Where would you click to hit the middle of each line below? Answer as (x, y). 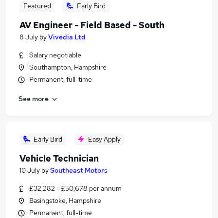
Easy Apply (104, 139)
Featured (37, 6)
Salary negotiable (55, 55)
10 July (30, 170)
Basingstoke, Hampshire (65, 200)
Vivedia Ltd (67, 37)
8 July (29, 37)
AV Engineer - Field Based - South (92, 25)
